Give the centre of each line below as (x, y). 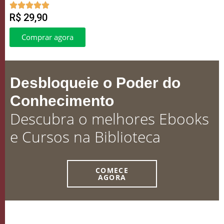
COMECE (112, 170)
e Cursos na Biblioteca (85, 137)
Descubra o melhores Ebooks (109, 119)
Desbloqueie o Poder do (95, 83)
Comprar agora (47, 37)
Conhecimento (62, 101)
